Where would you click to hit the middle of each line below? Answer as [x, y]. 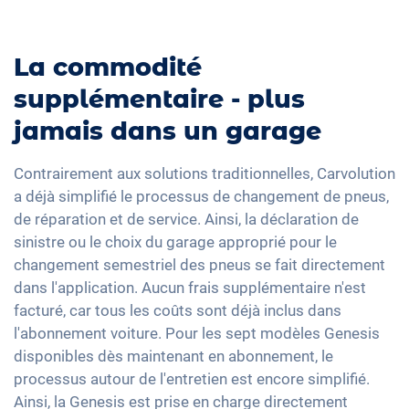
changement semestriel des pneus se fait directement [199, 265]
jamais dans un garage [168, 131]
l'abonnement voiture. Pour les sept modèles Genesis [197, 334]
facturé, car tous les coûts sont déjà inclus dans [178, 311]
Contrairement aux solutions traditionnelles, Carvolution [204, 174]
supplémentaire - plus [159, 99]
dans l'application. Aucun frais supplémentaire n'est [190, 288]
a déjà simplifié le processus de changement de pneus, [201, 197]
